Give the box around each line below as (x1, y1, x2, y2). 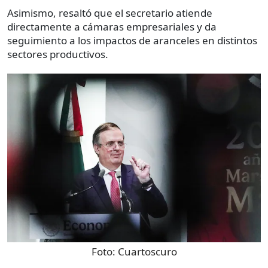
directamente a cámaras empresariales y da (7, 20, 217, 34)
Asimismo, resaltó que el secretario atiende (7, 6, 212, 20)
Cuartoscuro (117, 245, 177, 259)
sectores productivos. (7, 47, 108, 62)
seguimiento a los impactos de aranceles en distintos (7, 33, 257, 48)
